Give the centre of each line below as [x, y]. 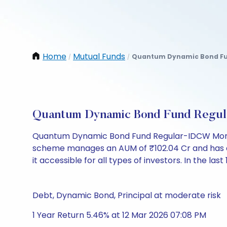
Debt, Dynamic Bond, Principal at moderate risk [127, 195]
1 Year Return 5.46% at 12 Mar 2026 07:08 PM [119, 215]
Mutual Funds [99, 56]
